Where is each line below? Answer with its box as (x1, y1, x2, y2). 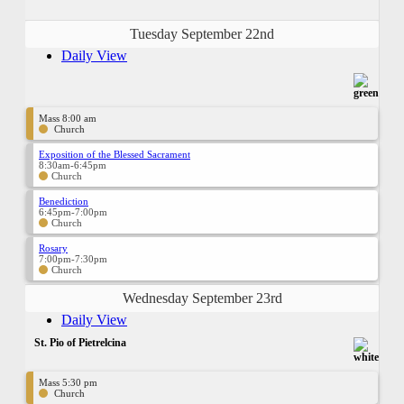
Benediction (39, 195, 88, 207)
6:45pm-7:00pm (39, 206, 107, 217)
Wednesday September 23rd (122, 289, 282, 306)
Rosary (39, 242, 68, 253)
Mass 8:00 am (39, 112, 96, 124)
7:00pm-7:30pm (39, 252, 107, 264)
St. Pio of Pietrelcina (34, 335, 126, 349)
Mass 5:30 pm (39, 376, 97, 388)
